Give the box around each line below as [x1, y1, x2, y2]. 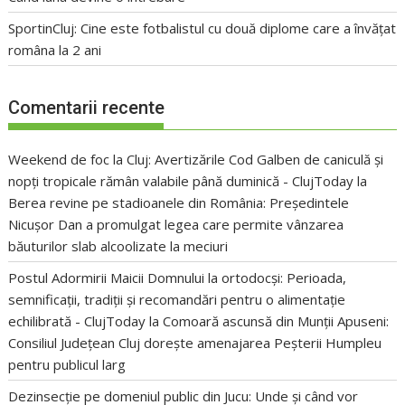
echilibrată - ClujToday [8, 312, 146, 331]
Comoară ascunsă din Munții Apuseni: [163, 312, 390, 331]
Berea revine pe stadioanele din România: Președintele [8, 193, 350, 212]
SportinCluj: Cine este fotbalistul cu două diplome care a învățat [8, 18, 397, 37]
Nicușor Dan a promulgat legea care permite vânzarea [8, 215, 344, 234]
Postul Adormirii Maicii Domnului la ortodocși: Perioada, [8, 268, 347, 287]
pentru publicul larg [8, 355, 127, 374]
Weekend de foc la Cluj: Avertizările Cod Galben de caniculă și [8, 150, 384, 169]
